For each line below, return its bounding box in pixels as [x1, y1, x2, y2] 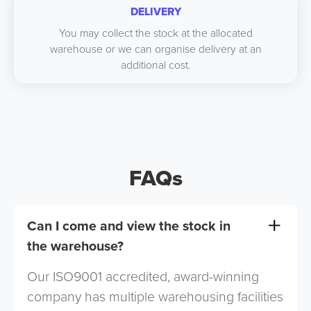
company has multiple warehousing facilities [27, 287, 284, 308]
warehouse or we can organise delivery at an [49, 40, 262, 57]
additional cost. [121, 56, 190, 73]
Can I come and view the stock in [27, 215, 231, 236]
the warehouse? [27, 235, 124, 256]
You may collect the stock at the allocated [58, 24, 253, 41]
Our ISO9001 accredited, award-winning [27, 267, 260, 287]
